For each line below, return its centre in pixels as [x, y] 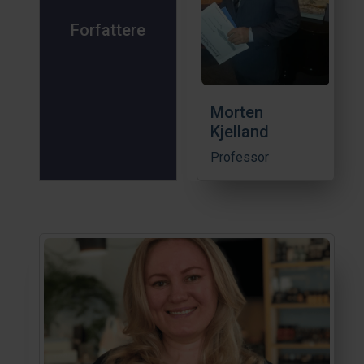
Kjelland [240, 131]
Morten [237, 112]
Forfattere [108, 30]
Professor [240, 157]
